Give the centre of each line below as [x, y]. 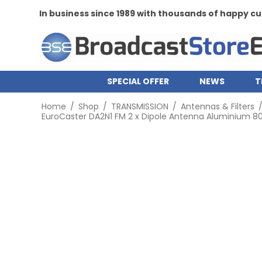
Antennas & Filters [217, 106]
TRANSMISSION [139, 106]
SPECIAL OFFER [138, 81]
